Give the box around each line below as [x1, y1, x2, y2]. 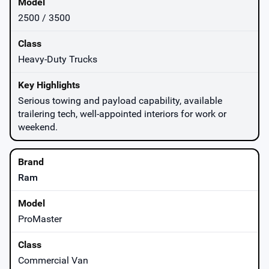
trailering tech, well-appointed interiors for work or [18, 107, 226, 119]
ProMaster [18, 213, 62, 225]
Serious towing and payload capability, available [18, 94, 222, 106]
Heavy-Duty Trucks [18, 53, 97, 65]
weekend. [18, 121, 58, 133]
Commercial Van [18, 254, 88, 266]
